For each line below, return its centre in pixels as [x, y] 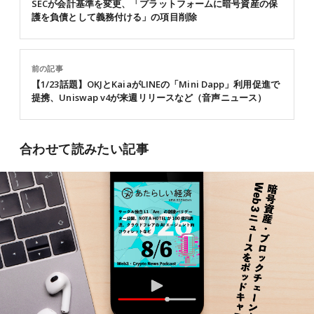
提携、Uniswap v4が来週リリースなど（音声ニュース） [149, 97]
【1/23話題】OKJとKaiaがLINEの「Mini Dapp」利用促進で [156, 84]
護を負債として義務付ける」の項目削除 [114, 17]
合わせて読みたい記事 [84, 149]
